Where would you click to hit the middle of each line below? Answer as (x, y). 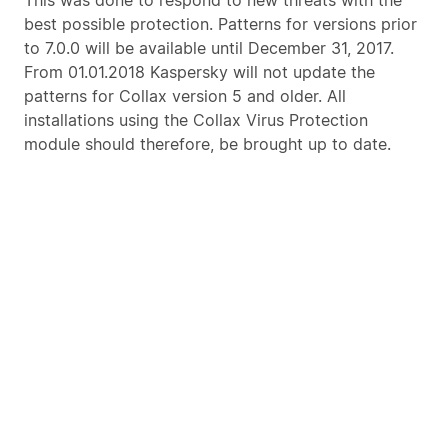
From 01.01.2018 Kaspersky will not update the (199, 72)
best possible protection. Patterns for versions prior (220, 24)
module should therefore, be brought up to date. (207, 144)
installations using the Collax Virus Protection (196, 120)
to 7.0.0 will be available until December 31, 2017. (209, 48)
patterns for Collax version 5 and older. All (185, 96)
